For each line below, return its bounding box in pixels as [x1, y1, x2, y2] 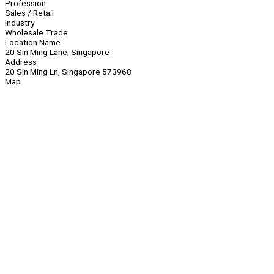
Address [5, 57, 37, 67]
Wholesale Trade [5, 28, 68, 38]
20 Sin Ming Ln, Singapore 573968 [5, 67, 131, 77]
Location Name [5, 37, 61, 48]
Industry [5, 18, 34, 28]
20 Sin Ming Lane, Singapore [5, 47, 109, 57]
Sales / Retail [5, 8, 54, 18]
